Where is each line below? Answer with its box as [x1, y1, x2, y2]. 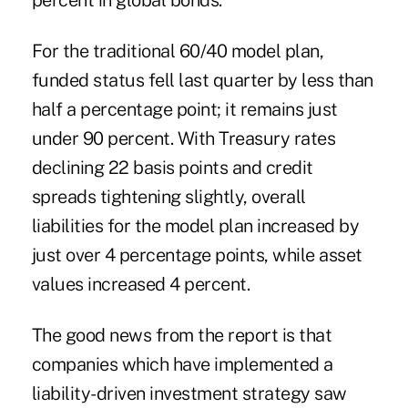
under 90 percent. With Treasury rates [31, 127, 336, 150]
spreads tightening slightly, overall [31, 186, 306, 209]
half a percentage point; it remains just [31, 98, 338, 121]
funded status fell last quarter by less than [31, 69, 373, 92]
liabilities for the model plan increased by [31, 215, 360, 238]
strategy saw [238, 382, 347, 405]
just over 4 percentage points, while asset [31, 244, 362, 267]
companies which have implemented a [31, 353, 333, 376]
